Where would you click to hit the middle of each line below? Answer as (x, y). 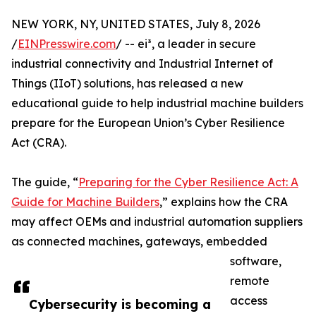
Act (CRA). (39, 143)
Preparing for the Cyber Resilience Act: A (188, 182)
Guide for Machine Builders (85, 202)
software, (256, 261)
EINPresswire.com (67, 44)
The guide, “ (45, 182)
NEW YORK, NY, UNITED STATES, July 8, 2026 (136, 24)
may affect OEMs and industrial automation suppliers (157, 222)
